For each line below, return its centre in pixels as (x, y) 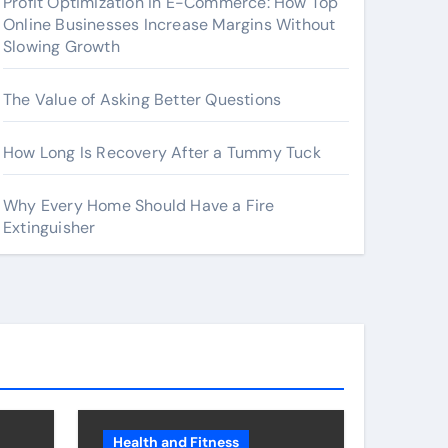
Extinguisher (49, 227)
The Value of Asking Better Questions (142, 99)
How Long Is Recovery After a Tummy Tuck (162, 152)
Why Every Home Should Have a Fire (139, 205)
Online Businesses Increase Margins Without (169, 24)
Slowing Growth (61, 46)
